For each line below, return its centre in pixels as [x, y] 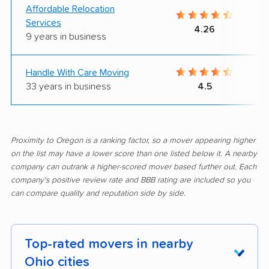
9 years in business [66, 36]
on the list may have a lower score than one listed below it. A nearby [134, 153]
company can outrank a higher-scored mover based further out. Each [134, 167]
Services [44, 23]
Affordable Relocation [70, 9]
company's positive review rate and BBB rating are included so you [131, 180]
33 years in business [68, 86]
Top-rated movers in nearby [109, 244]
